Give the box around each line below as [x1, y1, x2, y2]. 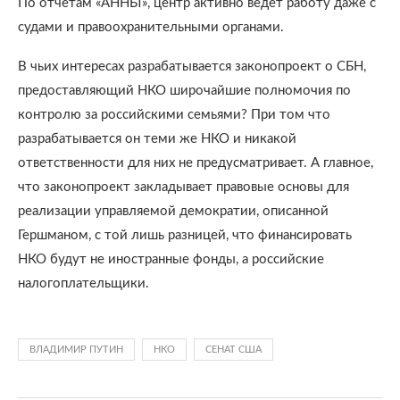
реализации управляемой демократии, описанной [18, 204, 329, 218]
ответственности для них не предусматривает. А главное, [18, 156, 373, 170]
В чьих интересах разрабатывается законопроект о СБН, [18, 60, 366, 73]
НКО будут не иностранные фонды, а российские [18, 253, 324, 266]
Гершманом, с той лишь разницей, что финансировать [18, 229, 352, 242]
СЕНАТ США [205, 345, 262, 354]
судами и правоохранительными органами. [18, 21, 284, 34]
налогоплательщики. [18, 277, 149, 290]
